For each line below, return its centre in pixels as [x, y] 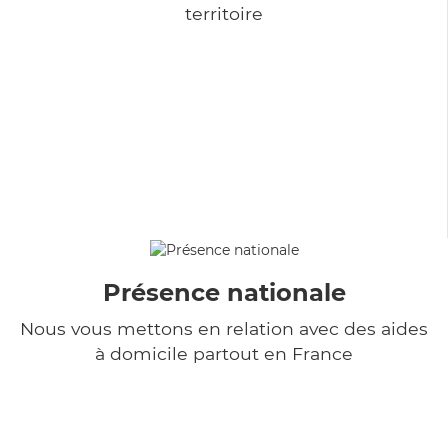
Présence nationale [224, 292]
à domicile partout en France [224, 353]
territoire [223, 13]
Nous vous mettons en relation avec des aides [224, 328]
